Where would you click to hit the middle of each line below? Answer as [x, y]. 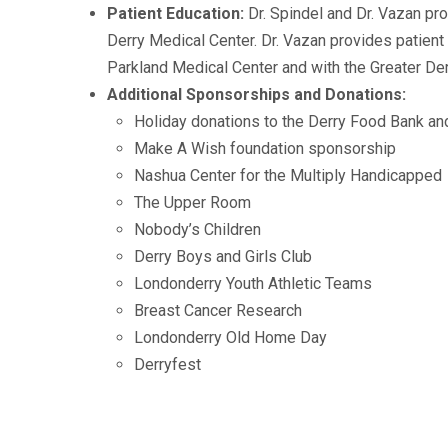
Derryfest [167, 364]
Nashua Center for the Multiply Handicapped [287, 175]
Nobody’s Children [197, 229]
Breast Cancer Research [217, 310]
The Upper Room [192, 202]
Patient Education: [176, 13]
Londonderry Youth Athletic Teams [252, 283]
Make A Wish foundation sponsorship [264, 148]
